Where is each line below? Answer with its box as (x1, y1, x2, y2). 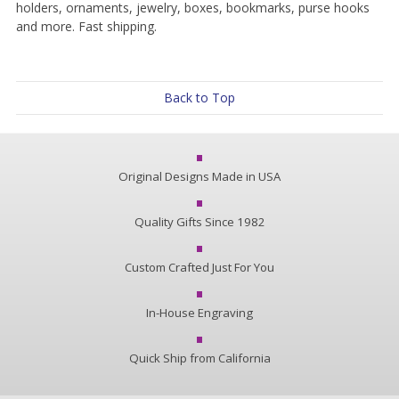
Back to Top (164, 88, 235, 106)
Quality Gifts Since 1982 (134, 213, 265, 230)
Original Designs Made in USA (118, 167, 281, 184)
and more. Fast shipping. (15, 17, 160, 35)
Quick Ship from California (128, 349, 271, 366)
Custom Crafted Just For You (125, 258, 274, 275)
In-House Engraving (146, 304, 253, 321)
